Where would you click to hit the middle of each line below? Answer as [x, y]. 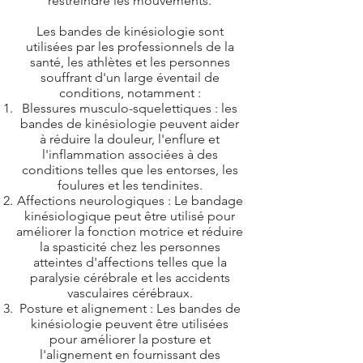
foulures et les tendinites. [130, 185]
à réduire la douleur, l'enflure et [130, 139]
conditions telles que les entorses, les [130, 170]
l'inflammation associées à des [130, 154]
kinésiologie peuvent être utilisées [130, 324]
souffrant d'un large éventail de [130, 77]
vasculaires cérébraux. [130, 293]
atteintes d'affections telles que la [130, 262]
